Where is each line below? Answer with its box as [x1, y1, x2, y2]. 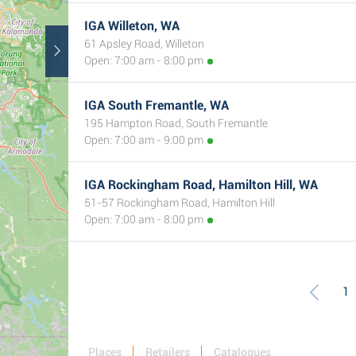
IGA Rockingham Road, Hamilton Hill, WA [84, 177, 318, 192]
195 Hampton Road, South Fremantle [84, 117, 268, 130]
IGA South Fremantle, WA [84, 98, 229, 113]
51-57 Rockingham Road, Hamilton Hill [84, 196, 275, 209]
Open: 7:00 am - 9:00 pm [84, 133, 203, 146]
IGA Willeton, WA [84, 18, 180, 33]
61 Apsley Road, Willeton [84, 37, 204, 50]
